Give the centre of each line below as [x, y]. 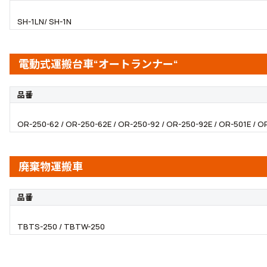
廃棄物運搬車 [51, 166]
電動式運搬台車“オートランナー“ [98, 64]
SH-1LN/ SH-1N [44, 21]
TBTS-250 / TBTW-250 [61, 226]
